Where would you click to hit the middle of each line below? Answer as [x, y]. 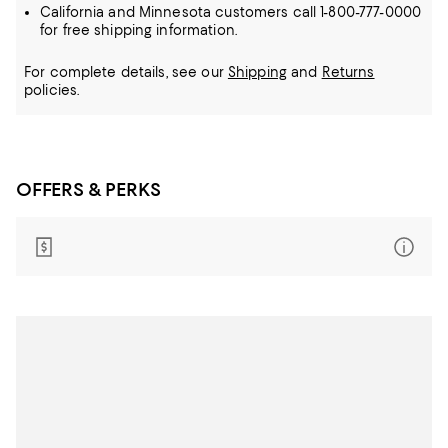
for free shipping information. [138, 30]
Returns [348, 72]
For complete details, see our [126, 72]
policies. [52, 90]
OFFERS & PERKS [88, 189]
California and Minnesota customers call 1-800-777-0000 [231, 12]
